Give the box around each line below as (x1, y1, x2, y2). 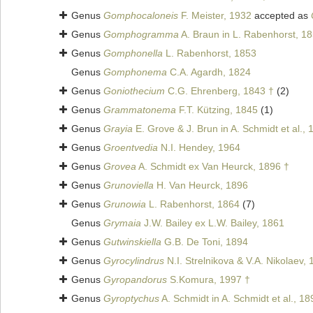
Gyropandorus (103, 274, 167, 286)
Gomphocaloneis (103, 10, 178, 22)
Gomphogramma (103, 29, 179, 41)
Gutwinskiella (103, 236, 161, 248)
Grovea (103, 161, 136, 173)
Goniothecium (103, 85, 165, 97)
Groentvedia (103, 142, 158, 154)
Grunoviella (103, 180, 154, 191)
